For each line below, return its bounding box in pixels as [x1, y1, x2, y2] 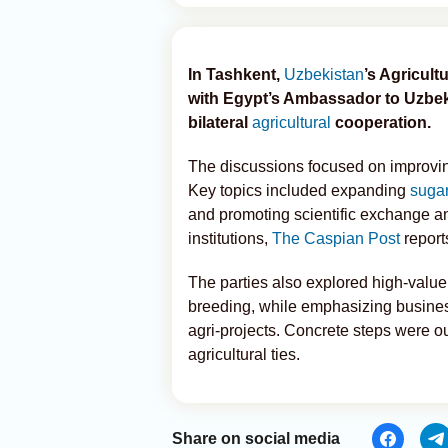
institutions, [188, 230, 272, 247]
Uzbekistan [284, 66, 364, 83]
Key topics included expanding [188, 182, 410, 199]
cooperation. [335, 114, 431, 131]
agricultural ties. [188, 346, 300, 363]
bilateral [188, 114, 252, 131]
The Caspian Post [272, 230, 400, 247]
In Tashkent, [188, 66, 284, 83]
